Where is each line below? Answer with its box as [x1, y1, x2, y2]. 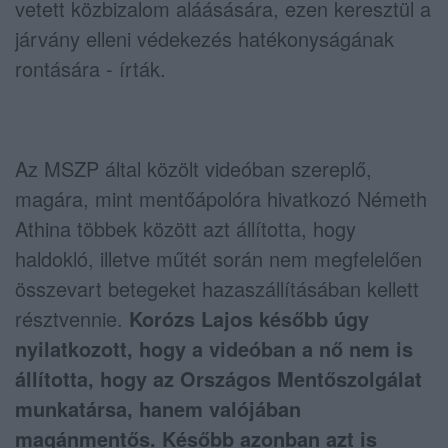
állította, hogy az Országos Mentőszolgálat [15, 363, 422, 393]
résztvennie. [15, 303, 129, 333]
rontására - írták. [15, 53, 166, 83]
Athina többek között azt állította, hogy [15, 213, 356, 243]
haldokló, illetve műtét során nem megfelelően [15, 243, 422, 273]
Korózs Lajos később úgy [129, 303, 369, 333]
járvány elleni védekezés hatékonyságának [15, 23, 394, 53]
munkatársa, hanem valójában [15, 393, 301, 423]
